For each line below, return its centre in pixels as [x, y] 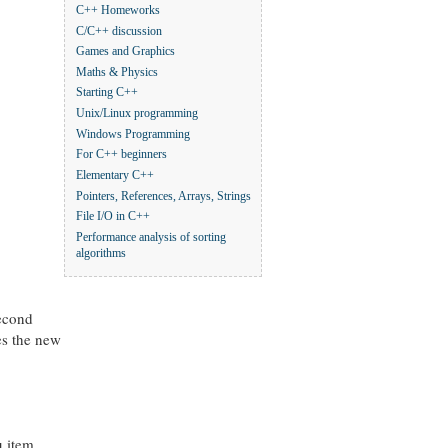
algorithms [101, 254]
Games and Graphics [125, 52]
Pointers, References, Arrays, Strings [163, 196]
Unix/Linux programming [137, 114]
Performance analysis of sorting [151, 238]
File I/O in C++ [113, 217]
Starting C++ [107, 93]
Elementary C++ [115, 176]
